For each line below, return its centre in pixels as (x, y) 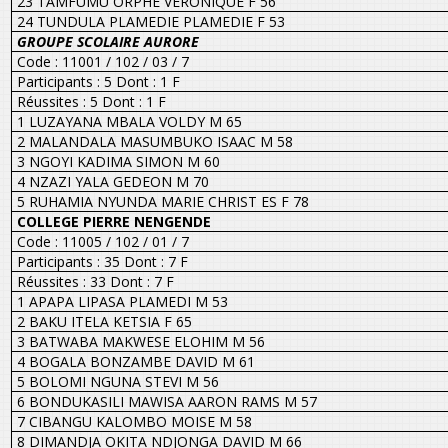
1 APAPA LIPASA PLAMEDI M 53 (122, 301)
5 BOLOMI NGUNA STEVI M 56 (117, 381)
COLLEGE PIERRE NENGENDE (113, 221)
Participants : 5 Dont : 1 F (98, 81)
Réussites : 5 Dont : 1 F (91, 101)
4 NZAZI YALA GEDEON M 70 (112, 181)
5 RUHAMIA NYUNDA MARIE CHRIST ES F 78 (162, 201)
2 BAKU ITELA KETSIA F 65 (104, 321)
